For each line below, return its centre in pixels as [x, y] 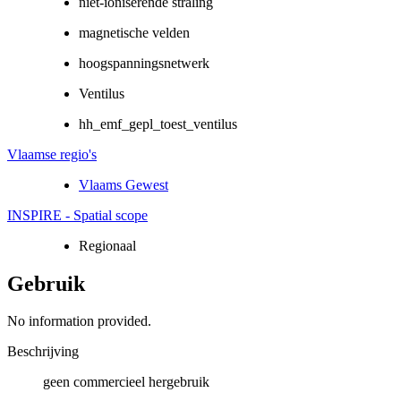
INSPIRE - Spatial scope [77, 215]
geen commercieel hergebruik [126, 382]
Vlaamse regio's [52, 154]
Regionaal [107, 245]
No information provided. [79, 321]
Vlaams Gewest [124, 184]
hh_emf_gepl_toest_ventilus [158, 124]
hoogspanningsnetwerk [144, 63]
